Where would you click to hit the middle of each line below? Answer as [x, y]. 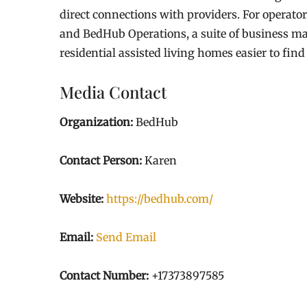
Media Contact [113, 92]
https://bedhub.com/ [160, 199]
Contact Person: [101, 160]
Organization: [96, 122]
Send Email [126, 237]
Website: [82, 199]
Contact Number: [104, 275]
